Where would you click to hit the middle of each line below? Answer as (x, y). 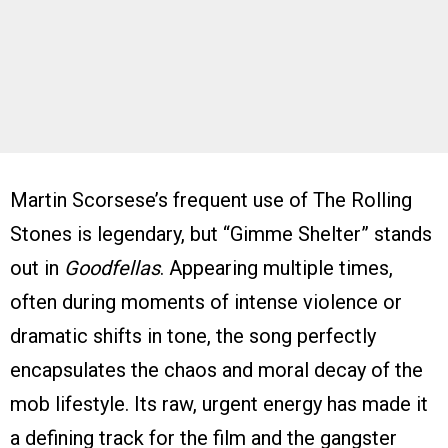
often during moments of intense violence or (206, 301)
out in (37, 267)
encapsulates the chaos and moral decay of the (216, 369)
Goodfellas (112, 267)
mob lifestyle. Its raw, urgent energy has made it (219, 403)
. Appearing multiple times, (276, 267)
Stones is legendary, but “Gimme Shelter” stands (221, 233)
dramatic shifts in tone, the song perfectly (193, 335)
